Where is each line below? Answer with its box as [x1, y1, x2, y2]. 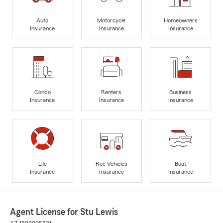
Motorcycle [97, 17, 126, 23]
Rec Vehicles [95, 160, 127, 167]
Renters [101, 89, 122, 95]
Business [169, 89, 192, 95]
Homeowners [163, 17, 198, 23]
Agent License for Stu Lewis [10, 207, 118, 218]
